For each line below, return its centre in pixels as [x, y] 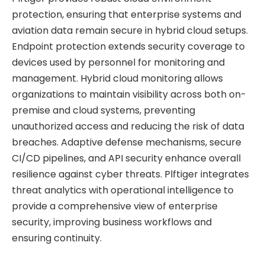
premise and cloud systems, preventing [104, 110]
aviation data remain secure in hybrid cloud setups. [130, 30]
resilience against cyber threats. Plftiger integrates [130, 174]
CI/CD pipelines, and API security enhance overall [126, 158]
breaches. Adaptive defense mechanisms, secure [127, 142]
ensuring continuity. [57, 238]
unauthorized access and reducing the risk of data [128, 126]
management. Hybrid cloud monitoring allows [117, 78]
